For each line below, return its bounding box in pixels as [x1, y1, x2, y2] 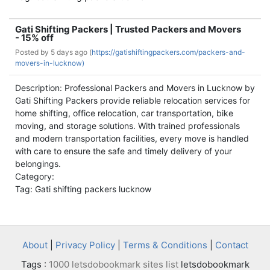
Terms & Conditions [122, 239, 207, 251]
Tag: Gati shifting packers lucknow [15, 184, 151, 194]
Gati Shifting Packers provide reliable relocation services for [15, 95, 250, 105]
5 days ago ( [51, 48, 92, 57]
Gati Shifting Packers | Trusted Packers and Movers [15, 24, 241, 35]
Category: [15, 171, 54, 181]
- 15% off [15, 32, 54, 43]
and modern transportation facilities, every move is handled [15, 133, 249, 143]
